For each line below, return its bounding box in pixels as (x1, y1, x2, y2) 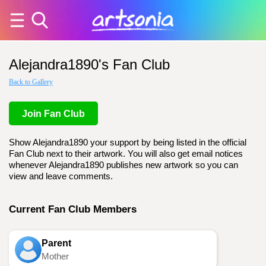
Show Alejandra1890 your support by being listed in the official (9, 138, 246, 147)
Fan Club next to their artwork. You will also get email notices (9, 149, 243, 159)
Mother (42, 252, 69, 261)
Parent (42, 238, 71, 248)
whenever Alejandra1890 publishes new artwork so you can (9, 160, 238, 170)
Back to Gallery (9, 78, 53, 86)
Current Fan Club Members (9, 203, 137, 215)
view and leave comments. (9, 172, 113, 181)
